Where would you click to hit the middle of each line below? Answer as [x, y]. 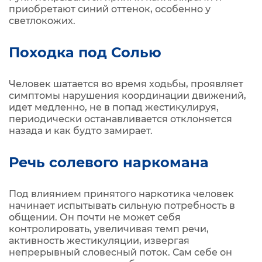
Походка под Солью [85, 52]
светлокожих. [42, 21]
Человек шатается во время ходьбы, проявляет [126, 84]
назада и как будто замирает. [81, 131]
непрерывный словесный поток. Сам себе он [120, 252]
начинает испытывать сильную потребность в [122, 206]
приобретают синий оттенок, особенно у [110, 9]
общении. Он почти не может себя [95, 217]
